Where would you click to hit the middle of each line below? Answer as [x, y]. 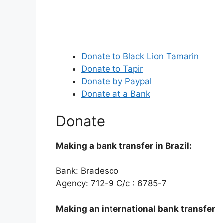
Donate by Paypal [116, 81]
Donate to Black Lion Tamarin [140, 56]
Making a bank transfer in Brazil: [124, 146]
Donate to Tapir [112, 69]
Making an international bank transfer [135, 208]
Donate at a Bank [116, 94]
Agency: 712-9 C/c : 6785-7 [111, 183]
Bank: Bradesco [87, 171]
